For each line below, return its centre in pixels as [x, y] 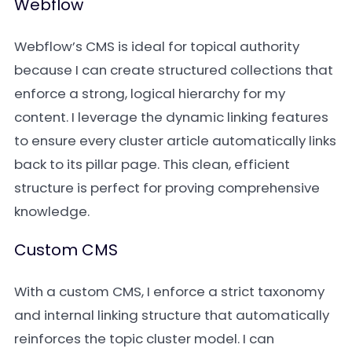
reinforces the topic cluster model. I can [144, 339]
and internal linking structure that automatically [172, 315]
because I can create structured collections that [174, 70]
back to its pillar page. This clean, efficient [152, 164]
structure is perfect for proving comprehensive [167, 188]
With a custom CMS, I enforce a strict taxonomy [169, 291]
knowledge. [52, 211]
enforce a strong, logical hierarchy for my [150, 93]
